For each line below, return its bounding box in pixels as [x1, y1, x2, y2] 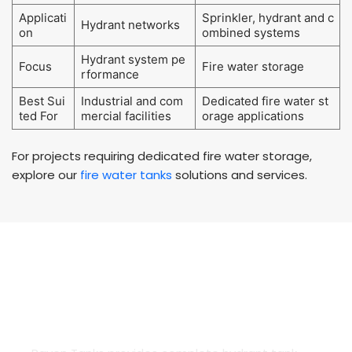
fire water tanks [80, 167, 172, 184]
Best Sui [18, 93, 65, 109]
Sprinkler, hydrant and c [201, 10, 334, 26]
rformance [80, 67, 139, 82]
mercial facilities [80, 108, 171, 124]
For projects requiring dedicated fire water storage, [12, 148, 312, 165]
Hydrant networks [80, 17, 180, 33]
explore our [12, 167, 80, 184]
